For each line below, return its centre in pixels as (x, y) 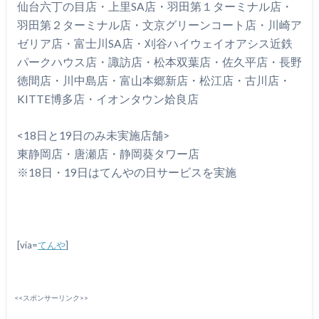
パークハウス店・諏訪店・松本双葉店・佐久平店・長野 (159, 62)
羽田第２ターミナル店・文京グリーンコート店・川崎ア (159, 25)
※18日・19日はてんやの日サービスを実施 (126, 172)
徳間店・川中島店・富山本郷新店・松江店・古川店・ (153, 80)
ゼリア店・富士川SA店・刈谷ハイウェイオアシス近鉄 (155, 43)
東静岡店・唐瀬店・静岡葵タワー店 (108, 153)
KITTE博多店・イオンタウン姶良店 (108, 99)
